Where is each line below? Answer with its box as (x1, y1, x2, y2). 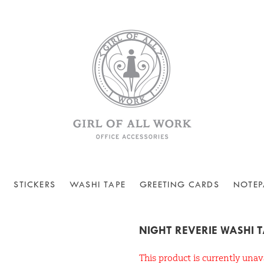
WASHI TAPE (70, 180, 126, 190)
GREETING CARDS (140, 180, 219, 190)
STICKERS (14, 180, 56, 190)
